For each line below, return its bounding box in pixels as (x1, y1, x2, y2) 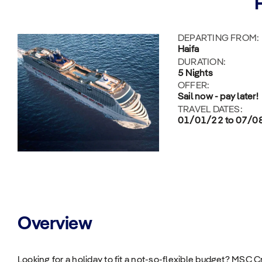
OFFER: (177, 81, 210, 91)
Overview (18, 215, 92, 234)
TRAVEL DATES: (177, 105, 243, 115)
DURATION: (177, 57, 226, 67)
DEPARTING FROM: (177, 34, 260, 43)
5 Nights (177, 68, 213, 78)
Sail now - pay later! (177, 92, 258, 102)
